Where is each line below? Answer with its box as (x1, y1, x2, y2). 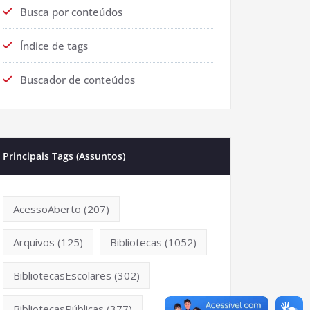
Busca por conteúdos (20, 4, 122, 19)
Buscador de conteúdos (20, 72, 135, 86)
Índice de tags (20, 38, 88, 53)
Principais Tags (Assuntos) (3, 149, 125, 163)
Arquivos (13, 235, 55, 249)
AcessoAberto (13, 201, 81, 216)
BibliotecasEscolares (13, 268, 111, 282)
